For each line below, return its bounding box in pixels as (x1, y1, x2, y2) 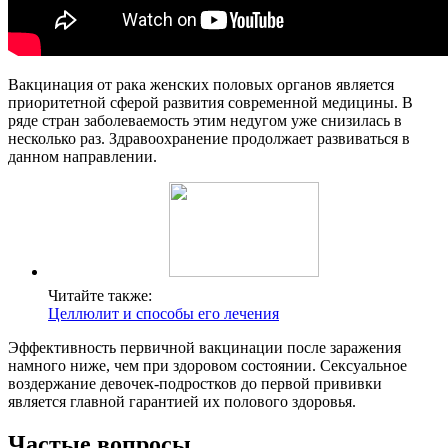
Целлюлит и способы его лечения (48, 304, 279, 322)
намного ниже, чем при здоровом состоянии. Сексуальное (8, 356, 407, 374)
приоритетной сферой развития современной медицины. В (8, 93, 413, 111)
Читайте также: (48, 286, 152, 304)
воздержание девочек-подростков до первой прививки (8, 374, 382, 392)
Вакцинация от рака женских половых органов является (8, 75, 394, 93)
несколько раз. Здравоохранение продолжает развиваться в (8, 129, 410, 147)
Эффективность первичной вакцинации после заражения (8, 338, 401, 356)
